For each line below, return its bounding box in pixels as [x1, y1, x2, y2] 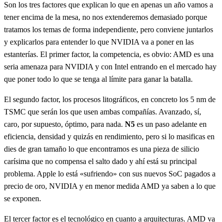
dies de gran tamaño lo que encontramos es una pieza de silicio [4, 144, 199, 153]
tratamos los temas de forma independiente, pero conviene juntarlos [4, 25, 213, 34]
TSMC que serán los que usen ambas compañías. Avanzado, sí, [4, 107, 201, 116]
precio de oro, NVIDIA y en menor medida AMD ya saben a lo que [4, 181, 216, 190]
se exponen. [4, 194, 41, 203]
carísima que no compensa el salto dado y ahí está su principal [4, 157, 197, 166]
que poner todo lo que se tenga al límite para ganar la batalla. [4, 74, 193, 83]
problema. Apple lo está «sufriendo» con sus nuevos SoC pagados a [4, 169, 216, 178]
